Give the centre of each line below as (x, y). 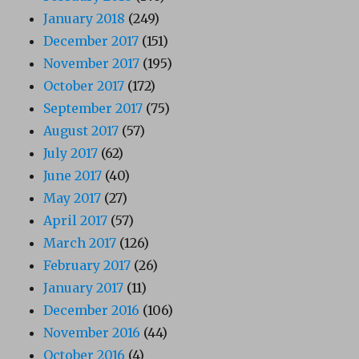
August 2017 (81, 131)
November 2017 (92, 64)
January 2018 (85, 19)
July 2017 (71, 153)
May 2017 (73, 198)
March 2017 (80, 243)
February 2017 (87, 266)
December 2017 (91, 41)
